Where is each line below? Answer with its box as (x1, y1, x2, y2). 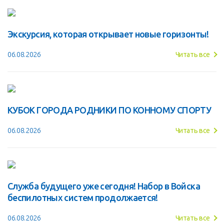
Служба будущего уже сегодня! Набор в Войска (7, 181, 200, 191)
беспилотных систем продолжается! (7, 192, 158, 203)
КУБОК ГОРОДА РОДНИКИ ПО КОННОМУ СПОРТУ (7, 105, 211, 115)
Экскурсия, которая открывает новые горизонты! (7, 29, 209, 39)
